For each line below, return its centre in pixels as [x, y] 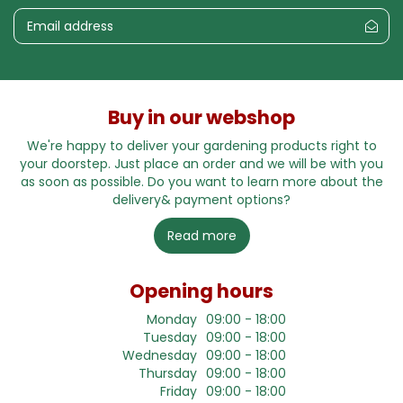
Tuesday [170, 338]
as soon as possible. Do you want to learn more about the [201, 182]
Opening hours [201, 291]
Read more [201, 236]
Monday [172, 320]
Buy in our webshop [201, 118]
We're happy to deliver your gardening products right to [201, 146]
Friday [179, 392]
